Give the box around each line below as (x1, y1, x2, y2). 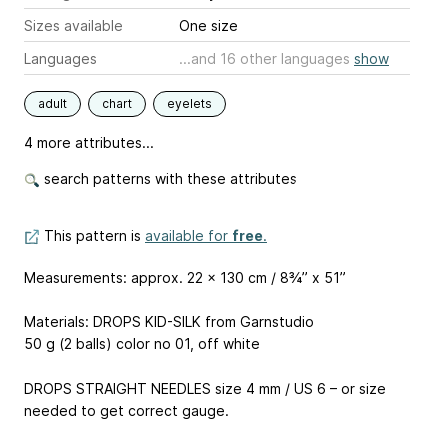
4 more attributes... (24, 133, 154, 151)
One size (179, 16, 238, 34)
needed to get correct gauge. (24, 402, 229, 420)
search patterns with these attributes (40, 169, 297, 187)
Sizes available (24, 16, 123, 34)
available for (145, 226, 232, 244)
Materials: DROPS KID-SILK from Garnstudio (24, 313, 314, 331)
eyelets (167, 95, 212, 111)
